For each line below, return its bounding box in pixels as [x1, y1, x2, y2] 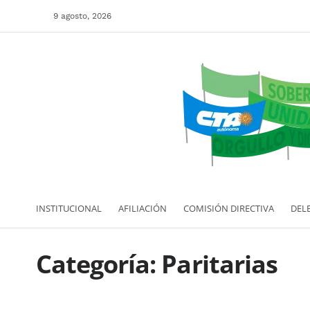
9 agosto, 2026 [53, 11, 111, 21]
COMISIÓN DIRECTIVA [183, 201, 274, 215]
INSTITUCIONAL [36, 201, 102, 215]
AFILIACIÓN [118, 201, 167, 215]
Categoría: [36, 247, 162, 281]
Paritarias [161, 247, 277, 281]
